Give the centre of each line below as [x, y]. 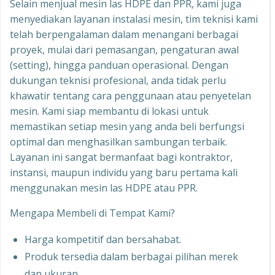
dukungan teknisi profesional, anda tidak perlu [118, 80]
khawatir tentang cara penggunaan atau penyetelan [130, 96]
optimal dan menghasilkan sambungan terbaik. [118, 142]
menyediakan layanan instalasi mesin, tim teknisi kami [134, 19]
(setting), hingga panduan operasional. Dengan [119, 65]
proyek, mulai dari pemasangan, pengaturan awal [124, 50]
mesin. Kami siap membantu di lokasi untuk [109, 111]
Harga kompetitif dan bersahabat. [103, 239]
